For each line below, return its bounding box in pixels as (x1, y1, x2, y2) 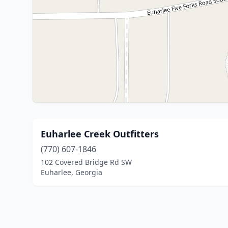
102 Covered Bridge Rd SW (41, 157, 132, 167)
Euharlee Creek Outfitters (41, 128, 159, 140)
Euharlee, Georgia (41, 167, 102, 177)
